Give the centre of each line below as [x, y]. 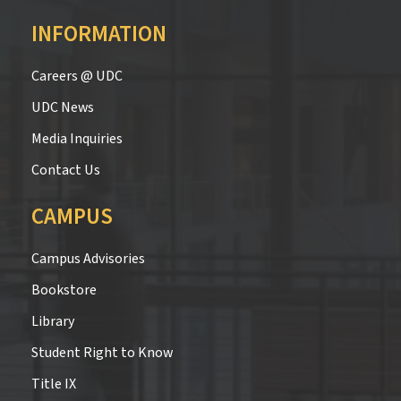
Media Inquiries [77, 138]
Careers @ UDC [77, 76]
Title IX [54, 384]
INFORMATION [99, 34]
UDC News [63, 107]
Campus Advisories [88, 258]
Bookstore [64, 290]
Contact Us [66, 170]
